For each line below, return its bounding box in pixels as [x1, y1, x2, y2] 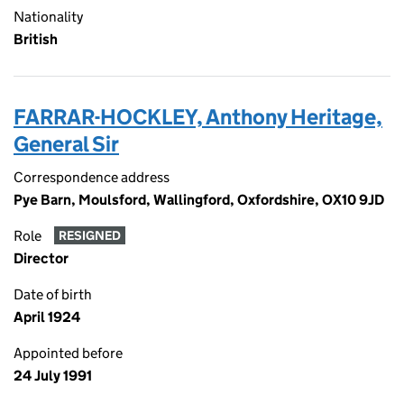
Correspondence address [14, 169, 170, 186]
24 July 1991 [14, 367, 92, 384]
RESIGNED [58, 227, 121, 244]
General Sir [14, 131, 119, 157]
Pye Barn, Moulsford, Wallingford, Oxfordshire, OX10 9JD [14, 191, 384, 208]
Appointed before [14, 344, 123, 362]
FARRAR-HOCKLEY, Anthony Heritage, [14, 104, 382, 130]
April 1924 [14, 308, 80, 326]
